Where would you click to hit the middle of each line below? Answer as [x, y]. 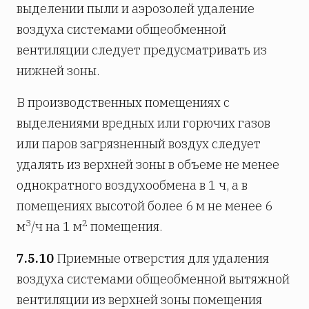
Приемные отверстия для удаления [161, 258]
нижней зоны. [58, 70]
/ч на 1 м [57, 226]
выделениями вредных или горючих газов [143, 123]
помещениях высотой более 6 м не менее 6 [144, 206]
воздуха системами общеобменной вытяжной [153, 279]
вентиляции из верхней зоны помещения [139, 299]
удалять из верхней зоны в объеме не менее [148, 164]
